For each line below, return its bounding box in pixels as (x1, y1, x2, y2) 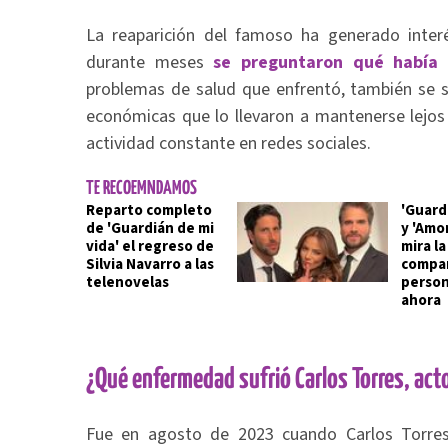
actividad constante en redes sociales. (86, 131, 371, 156)
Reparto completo (86, 200, 212, 221)
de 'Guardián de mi (86, 218, 214, 239)
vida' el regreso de (86, 236, 214, 257)
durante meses (86, 50, 214, 75)
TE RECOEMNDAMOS (86, 179, 197, 198)
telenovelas (86, 272, 169, 293)
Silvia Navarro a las (86, 254, 214, 275)
